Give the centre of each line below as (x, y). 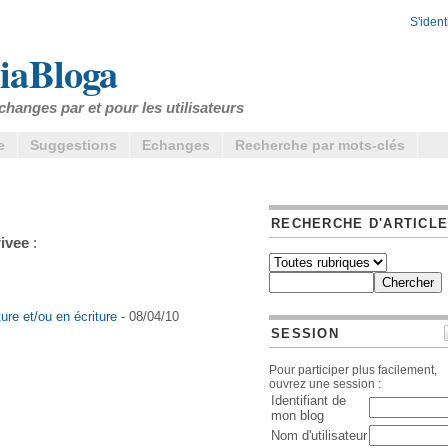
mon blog (297, 415)
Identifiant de (308, 400)
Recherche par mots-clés (320, 145)
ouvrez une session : (325, 384)
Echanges (176, 145)
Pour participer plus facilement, (353, 370)
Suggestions (73, 145)
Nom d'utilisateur (319, 435)
